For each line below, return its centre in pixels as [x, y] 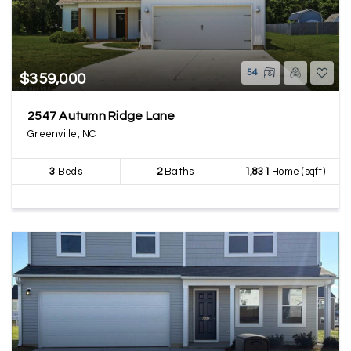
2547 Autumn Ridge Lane [101, 116]
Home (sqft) [297, 172]
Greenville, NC [62, 134]
